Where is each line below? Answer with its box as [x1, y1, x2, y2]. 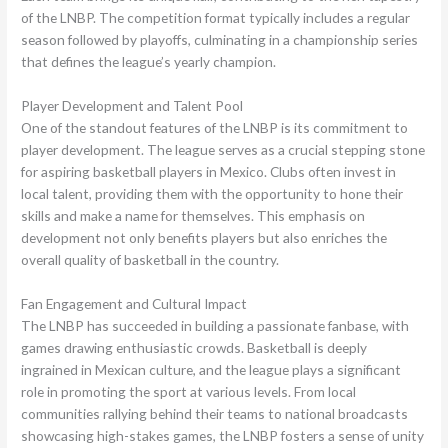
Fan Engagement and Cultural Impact [21, 295, 248, 313]
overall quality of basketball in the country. [21, 251, 280, 269]
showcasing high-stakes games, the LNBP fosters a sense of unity [21, 427, 425, 445]
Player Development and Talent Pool [21, 97, 244, 115]
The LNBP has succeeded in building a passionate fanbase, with [21, 317, 410, 335]
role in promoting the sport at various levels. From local [21, 383, 357, 401]
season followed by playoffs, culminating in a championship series [21, 31, 419, 49]
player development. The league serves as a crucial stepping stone [21, 141, 426, 159]
